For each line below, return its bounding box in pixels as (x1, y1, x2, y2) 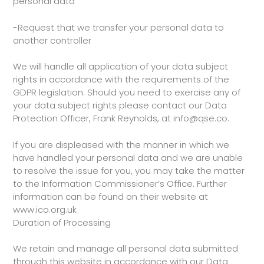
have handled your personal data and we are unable (13, 151, 243, 164)
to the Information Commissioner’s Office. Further (13, 177, 227, 190)
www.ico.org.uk (13, 203, 77, 216)
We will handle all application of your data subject (13, 60, 228, 72)
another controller (13, 34, 91, 47)
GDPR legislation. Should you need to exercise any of (13, 86, 240, 98)
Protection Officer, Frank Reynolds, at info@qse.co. (13, 112, 229, 124)
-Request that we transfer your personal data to (13, 21, 224, 34)
